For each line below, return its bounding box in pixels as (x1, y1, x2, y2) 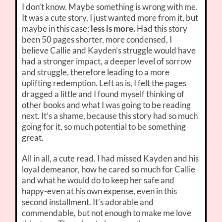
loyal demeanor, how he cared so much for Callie (22, 164, 196, 175)
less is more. (91, 23, 136, 34)
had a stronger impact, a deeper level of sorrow (22, 56, 192, 67)
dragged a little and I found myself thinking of (22, 89, 185, 100)
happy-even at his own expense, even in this (22, 186, 177, 197)
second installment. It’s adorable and (22, 197, 154, 208)
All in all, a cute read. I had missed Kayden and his (22, 153, 199, 164)
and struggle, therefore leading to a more (22, 67, 170, 78)
